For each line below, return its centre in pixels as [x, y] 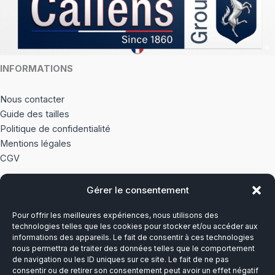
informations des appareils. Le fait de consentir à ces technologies [133, 237]
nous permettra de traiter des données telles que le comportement [134, 248]
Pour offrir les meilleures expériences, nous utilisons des [115, 215]
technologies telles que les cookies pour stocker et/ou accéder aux [135, 226]
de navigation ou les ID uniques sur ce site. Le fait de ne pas [121, 259]
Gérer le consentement [137, 190]
